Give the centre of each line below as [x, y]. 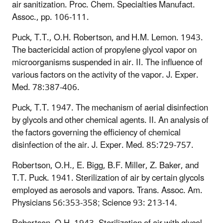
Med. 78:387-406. [46, 87]
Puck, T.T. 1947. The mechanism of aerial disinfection [110, 108]
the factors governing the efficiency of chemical [96, 133]
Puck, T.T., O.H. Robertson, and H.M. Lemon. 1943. [108, 38]
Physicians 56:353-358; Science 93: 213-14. [95, 203]
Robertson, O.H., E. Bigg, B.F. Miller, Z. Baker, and [105, 166]
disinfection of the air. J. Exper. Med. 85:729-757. [103, 145]
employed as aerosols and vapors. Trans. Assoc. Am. [107, 190]
